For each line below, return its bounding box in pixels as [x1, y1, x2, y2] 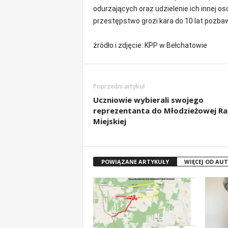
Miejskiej [93, 116, 126, 126]
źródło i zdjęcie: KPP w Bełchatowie [93, 41, 207, 49]
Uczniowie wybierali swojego [93, 95, 204, 105]
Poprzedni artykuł [93, 82, 145, 91]
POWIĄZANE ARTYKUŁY [101, 158, 169, 165]
